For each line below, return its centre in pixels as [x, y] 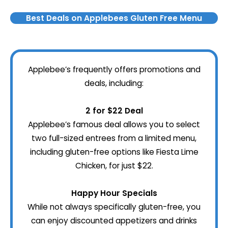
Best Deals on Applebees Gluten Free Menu [114, 18]
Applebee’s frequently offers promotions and [114, 69]
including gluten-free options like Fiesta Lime [114, 152]
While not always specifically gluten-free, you [114, 207]
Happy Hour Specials [114, 193]
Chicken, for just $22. [114, 165]
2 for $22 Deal [114, 110]
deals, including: [114, 83]
